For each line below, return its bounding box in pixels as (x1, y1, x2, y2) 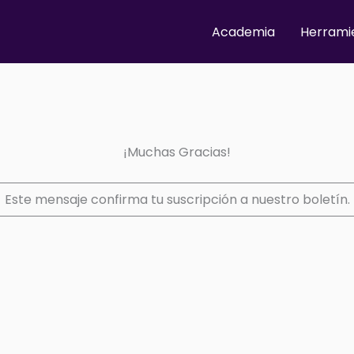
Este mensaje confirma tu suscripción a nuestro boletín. (4, 190, 350, 209)
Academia (212, 22, 275, 41)
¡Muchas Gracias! (123, 143, 231, 161)
